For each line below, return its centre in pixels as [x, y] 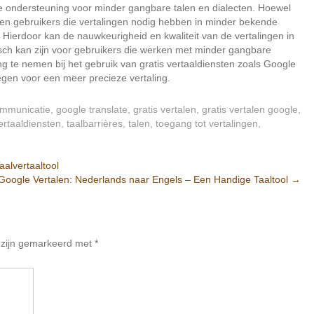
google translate [92, 109]
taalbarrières [95, 123]
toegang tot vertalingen [207, 123]
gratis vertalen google [250, 109]
